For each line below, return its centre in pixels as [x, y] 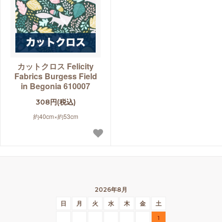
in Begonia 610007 [55, 86]
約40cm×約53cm [55, 116]
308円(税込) [55, 102]
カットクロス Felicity [55, 66]
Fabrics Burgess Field [55, 76]
